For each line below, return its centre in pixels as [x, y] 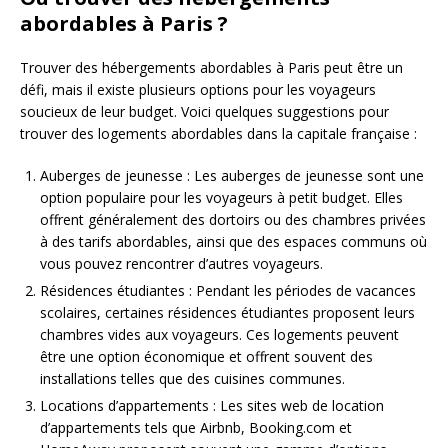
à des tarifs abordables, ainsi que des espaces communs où [233, 242]
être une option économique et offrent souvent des [206, 357]
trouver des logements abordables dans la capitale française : [218, 134]
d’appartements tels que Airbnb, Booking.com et [196, 428]
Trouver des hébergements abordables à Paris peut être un [211, 68]
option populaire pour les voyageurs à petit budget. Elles [221, 198]
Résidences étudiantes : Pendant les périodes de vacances [228, 291]
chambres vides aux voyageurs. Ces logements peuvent [219, 335]
